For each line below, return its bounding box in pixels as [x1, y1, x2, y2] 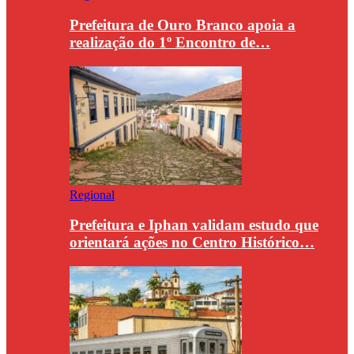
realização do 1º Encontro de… [70, 33, 270, 51]
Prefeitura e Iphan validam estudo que [70, 217, 318, 234]
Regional [70, 187, 115, 201]
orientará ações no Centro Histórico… [70, 234, 314, 251]
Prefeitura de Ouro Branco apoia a [70, 16, 296, 33]
